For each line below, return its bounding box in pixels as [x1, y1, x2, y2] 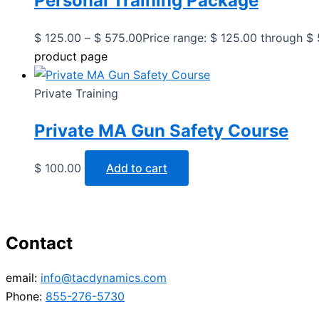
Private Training [34, 85, 118, 100]
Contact [6, 233, 73, 254]
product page [34, 48, 108, 63]
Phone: [6, 289, 46, 304]
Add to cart [106, 160, 167, 175]
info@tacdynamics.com [41, 271, 167, 286]
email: [6, 271, 41, 286]
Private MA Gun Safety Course [34, 120, 288, 141]
